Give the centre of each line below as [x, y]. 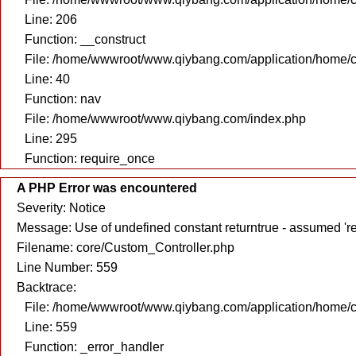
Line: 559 [51, 327]
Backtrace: [46, 287]
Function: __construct [85, 39]
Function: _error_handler [94, 347]
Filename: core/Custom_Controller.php [126, 248]
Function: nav [63, 99]
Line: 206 [51, 19]
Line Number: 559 [67, 267]
